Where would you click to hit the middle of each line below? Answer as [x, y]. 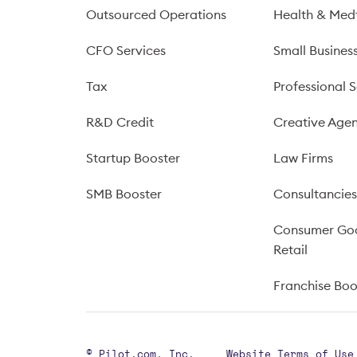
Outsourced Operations [156, 14]
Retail [291, 249]
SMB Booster [124, 194]
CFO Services [126, 50]
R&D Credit [120, 122]
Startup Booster [133, 158]
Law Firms [304, 158]
